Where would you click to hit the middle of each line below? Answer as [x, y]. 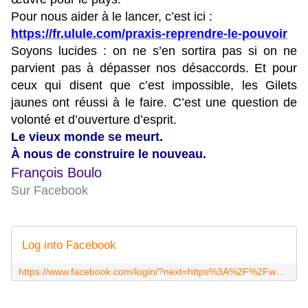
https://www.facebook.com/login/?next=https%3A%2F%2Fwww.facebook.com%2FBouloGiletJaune [280, 272]
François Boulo [56, 173]
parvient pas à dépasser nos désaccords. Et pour [154, 68]
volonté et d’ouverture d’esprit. [96, 120]
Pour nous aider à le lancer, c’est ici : [112, 17]
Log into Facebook [69, 245]
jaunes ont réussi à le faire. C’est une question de [154, 103]
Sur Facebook [49, 191]
